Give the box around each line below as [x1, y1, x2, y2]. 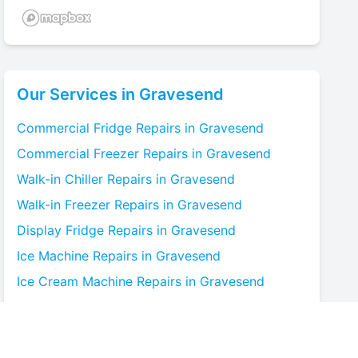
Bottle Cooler [17, 324, 98, 340]
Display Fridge [17, 222, 105, 238]
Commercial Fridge [17, 120, 133, 136]
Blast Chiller [17, 299, 89, 315]
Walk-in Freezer [17, 197, 111, 213]
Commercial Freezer [17, 145, 140, 161]
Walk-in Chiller [17, 171, 104, 187]
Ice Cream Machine [17, 273, 133, 289]
